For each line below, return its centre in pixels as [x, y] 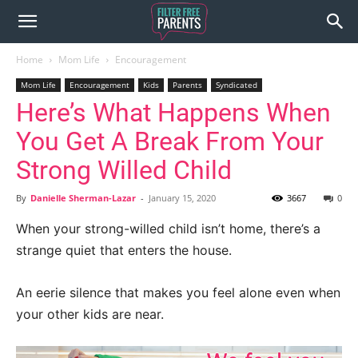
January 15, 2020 [182, 198]
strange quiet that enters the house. [124, 250]
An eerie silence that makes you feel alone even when [178, 292]
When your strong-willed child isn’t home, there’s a [168, 229]
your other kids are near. [90, 314]
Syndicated [237, 85]
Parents [187, 85]
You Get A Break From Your [170, 141]
